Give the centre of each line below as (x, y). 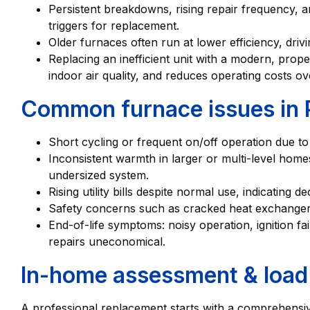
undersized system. (99, 175)
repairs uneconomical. (107, 242)
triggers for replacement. (114, 26)
